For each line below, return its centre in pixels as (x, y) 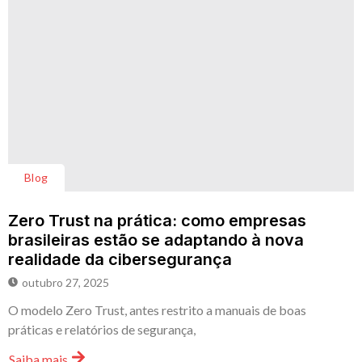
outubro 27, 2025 (65, 282)
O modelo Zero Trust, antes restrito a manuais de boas (157, 309)
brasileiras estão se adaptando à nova (156, 240)
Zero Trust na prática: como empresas (157, 220)
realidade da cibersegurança (122, 259)
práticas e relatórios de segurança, (102, 329)
